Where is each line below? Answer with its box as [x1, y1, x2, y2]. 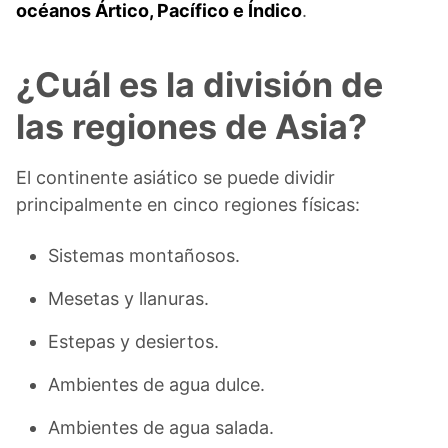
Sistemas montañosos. [48, 245, 240, 267]
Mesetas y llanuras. [48, 288, 209, 310]
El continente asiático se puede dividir [16, 167, 335, 189]
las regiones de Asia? [16, 106, 367, 148]
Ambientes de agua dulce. [48, 374, 265, 396]
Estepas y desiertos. [48, 331, 219, 353]
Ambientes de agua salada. [48, 417, 274, 439]
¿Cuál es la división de [16, 64, 383, 106]
